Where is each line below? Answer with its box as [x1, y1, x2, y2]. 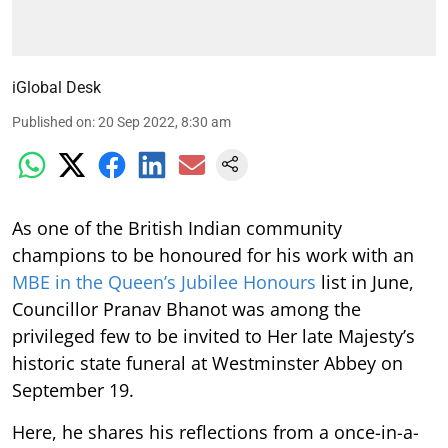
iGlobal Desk [12, 77, 101, 97]
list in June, [316, 269, 414, 294]
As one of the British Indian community [12, 215, 342, 240]
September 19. [12, 377, 134, 402]
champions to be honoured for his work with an [12, 242, 414, 267]
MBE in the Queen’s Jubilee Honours [12, 269, 316, 294]
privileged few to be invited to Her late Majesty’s [12, 323, 415, 348]
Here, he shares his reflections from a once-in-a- [12, 419, 419, 444]
